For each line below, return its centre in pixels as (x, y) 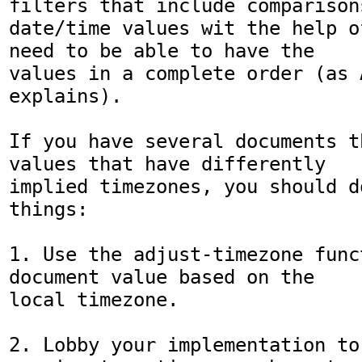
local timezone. (94, 300)
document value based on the (167, 277)
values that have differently (173, 164)
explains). (65, 96)
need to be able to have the (167, 51)
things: (48, 209)
